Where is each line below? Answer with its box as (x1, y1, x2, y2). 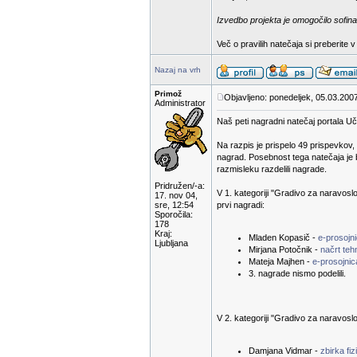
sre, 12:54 (155, 200, 194, 210)
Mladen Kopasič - (249, 233, 318, 242)
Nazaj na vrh (155, 65, 201, 74)
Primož (155, 89, 182, 98)
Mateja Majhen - (249, 257, 312, 266)
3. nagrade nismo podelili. (249, 269, 346, 278)
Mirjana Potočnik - (249, 245, 320, 254)
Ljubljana (155, 238, 188, 248)
